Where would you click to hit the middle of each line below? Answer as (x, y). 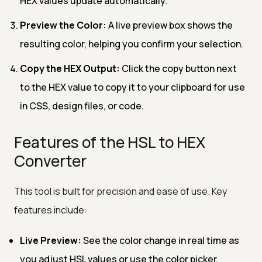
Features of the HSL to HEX (110, 142)
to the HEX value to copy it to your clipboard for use (132, 87)
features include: (51, 210)
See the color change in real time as (160, 240)
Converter (50, 161)
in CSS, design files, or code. (82, 106)
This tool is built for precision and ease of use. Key (120, 191)
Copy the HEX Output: (70, 68)
